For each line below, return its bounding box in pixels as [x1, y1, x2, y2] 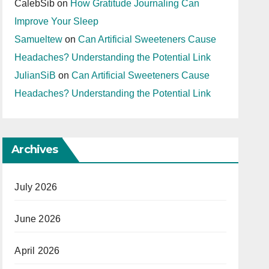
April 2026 [14, 246, 60, 256]
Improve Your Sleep [14, 16, 99, 26]
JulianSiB [14, 70, 56, 80]
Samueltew [14, 34, 63, 44]
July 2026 [14, 182, 58, 192]
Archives [11, 143, 58, 156]
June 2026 [14, 214, 61, 224]
